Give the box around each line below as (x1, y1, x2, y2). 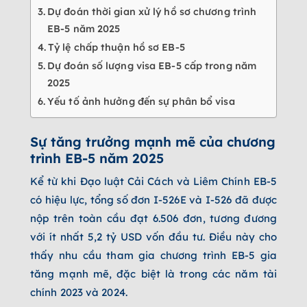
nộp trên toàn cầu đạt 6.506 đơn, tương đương (30, 212, 277, 225)
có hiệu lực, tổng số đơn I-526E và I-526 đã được (30, 193, 277, 207)
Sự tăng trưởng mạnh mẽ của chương (30, 133, 275, 150)
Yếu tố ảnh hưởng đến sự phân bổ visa (47, 95, 235, 108)
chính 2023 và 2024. (30, 286, 127, 299)
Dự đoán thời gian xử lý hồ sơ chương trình (47, 5, 257, 18)
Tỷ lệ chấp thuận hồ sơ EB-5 (48, 40, 185, 53)
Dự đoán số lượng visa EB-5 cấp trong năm (47, 59, 257, 72)
